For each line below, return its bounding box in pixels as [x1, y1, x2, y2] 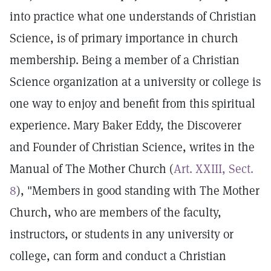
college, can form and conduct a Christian [10, 248, 226, 264]
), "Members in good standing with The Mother [16, 183, 260, 198]
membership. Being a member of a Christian [10, 52, 240, 68]
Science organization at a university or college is [10, 74, 261, 90]
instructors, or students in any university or [10, 226, 233, 242]
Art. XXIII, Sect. [174, 161, 253, 177]
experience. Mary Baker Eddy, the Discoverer [10, 117, 241, 133]
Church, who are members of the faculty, [10, 204, 221, 220]
